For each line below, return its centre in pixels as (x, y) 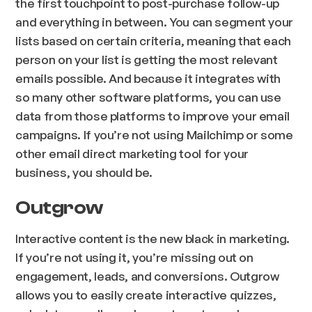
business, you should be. (84, 172)
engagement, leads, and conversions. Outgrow (147, 276)
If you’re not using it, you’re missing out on (134, 257)
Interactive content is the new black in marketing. (153, 239)
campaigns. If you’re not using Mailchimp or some (154, 135)
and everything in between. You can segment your (155, 22)
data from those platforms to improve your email (153, 116)
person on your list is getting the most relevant (147, 60)
